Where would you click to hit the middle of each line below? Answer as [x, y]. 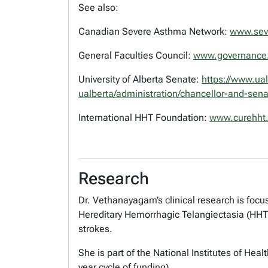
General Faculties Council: [136, 55]
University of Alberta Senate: [140, 79]
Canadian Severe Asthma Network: [154, 31]
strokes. [98, 229]
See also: [98, 7]
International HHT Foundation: [144, 117]
